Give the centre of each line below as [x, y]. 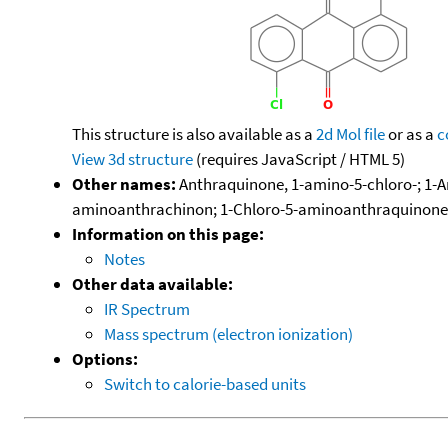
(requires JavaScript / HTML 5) [299, 158]
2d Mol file [350, 133]
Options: [105, 358]
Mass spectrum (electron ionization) [228, 333]
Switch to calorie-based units [205, 383]
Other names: [124, 183]
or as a [411, 133]
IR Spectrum [147, 308]
